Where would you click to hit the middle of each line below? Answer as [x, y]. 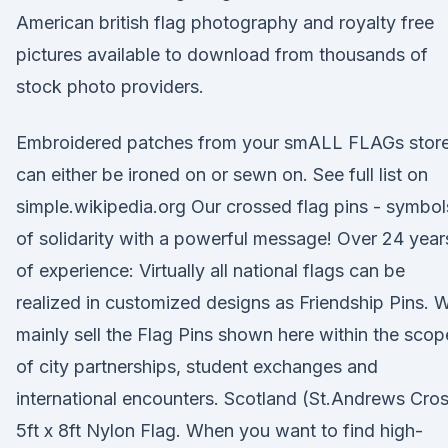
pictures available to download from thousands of [222, 54]
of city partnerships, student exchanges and [197, 366]
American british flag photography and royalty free [225, 22]
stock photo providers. [110, 86]
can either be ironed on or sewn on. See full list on [222, 174]
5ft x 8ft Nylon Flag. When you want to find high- [219, 430]
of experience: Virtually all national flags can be [210, 270]
